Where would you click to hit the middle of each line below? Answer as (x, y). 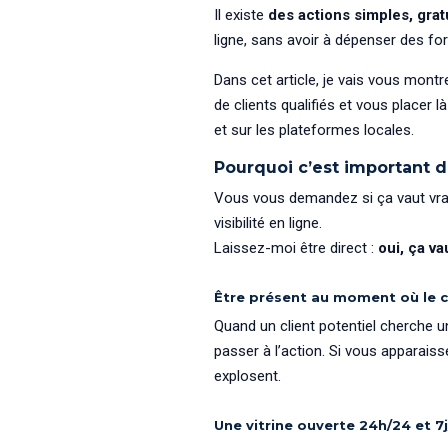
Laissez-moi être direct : (295, 248)
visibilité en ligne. (267, 223)
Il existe (240, 14)
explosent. (247, 376)
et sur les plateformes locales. (313, 129)
